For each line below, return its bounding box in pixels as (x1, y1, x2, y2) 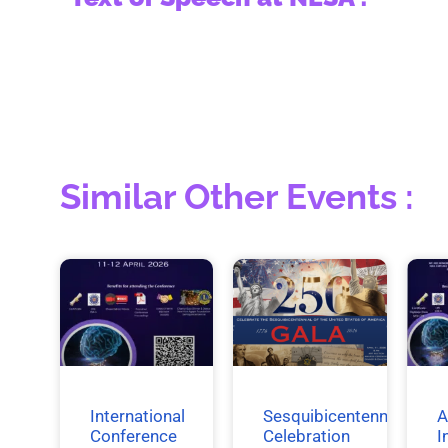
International (90, 405, 185, 426)
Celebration (263, 425, 351, 446)
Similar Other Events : (60, 175, 414, 217)
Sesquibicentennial (263, 405, 406, 426)
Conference (90, 425, 177, 446)
